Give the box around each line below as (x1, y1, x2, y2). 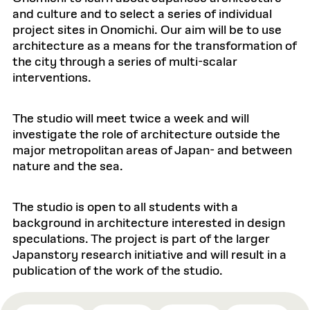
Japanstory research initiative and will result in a (12, 247, 286, 264)
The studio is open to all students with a (12, 199, 238, 216)
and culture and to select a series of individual (12, 6, 272, 23)
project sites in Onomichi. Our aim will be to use (12, 22, 282, 39)
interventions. (12, 70, 91, 86)
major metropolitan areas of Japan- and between (12, 143, 292, 159)
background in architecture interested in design (12, 215, 285, 232)
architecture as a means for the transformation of (12, 38, 297, 55)
